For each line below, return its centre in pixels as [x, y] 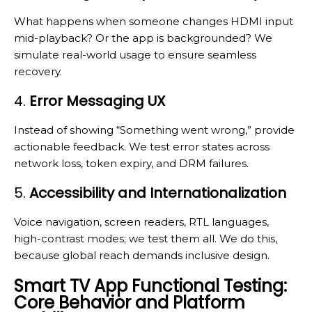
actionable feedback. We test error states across [142, 147]
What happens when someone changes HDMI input [154, 22]
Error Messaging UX [97, 101]
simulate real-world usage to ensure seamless [135, 55]
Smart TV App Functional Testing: [150, 286]
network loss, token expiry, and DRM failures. [131, 164]
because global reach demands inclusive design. [142, 256]
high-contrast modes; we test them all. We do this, [146, 239]
